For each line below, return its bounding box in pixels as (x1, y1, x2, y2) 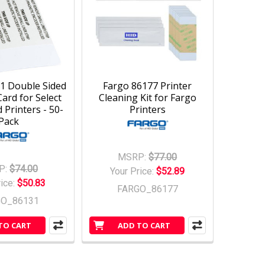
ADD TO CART (117, 219, 170, 231)
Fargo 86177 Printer (103, 79, 192, 92)
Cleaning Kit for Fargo (98, 91, 196, 104)
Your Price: (110, 165, 157, 177)
